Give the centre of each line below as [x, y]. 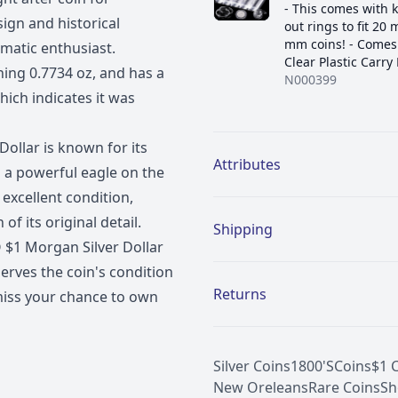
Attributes [247, 164]
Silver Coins [252, 366]
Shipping [243, 229]
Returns [240, 294]
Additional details [271, 141]
